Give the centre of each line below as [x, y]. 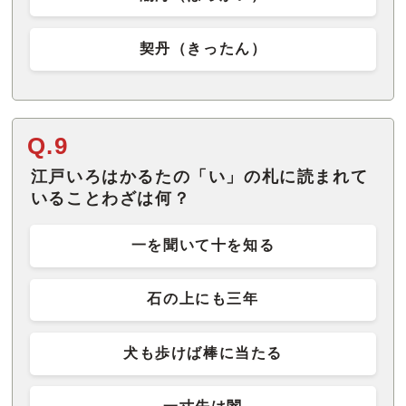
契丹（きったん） [203, 48]
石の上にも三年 [203, 299]
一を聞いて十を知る [203, 245]
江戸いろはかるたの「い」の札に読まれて [199, 176]
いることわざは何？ [111, 198]
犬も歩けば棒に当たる [203, 353]
